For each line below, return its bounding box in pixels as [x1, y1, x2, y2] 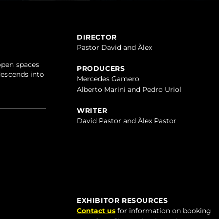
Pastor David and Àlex [76, 43, 152, 52]
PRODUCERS [76, 64, 125, 73]
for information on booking [115, 206, 211, 216]
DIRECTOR [76, 32, 117, 42]
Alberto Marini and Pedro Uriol [76, 85, 181, 94]
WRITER [76, 106, 108, 115]
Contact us [76, 206, 115, 216]
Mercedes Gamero [76, 74, 139, 83]
